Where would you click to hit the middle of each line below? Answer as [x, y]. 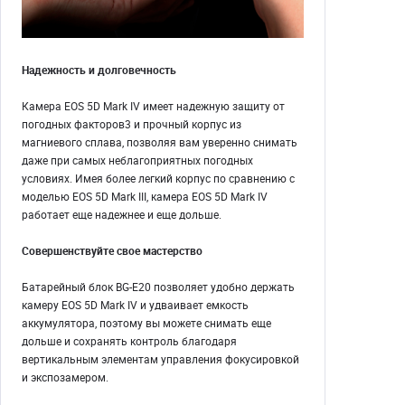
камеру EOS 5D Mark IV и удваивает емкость [135, 304]
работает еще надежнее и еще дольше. [122, 214]
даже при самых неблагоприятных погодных [137, 160]
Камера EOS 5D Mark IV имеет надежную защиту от [153, 105]
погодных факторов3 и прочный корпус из [132, 123]
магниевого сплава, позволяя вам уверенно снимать [160, 141]
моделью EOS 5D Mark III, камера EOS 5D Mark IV [145, 196]
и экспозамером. [65, 377]
